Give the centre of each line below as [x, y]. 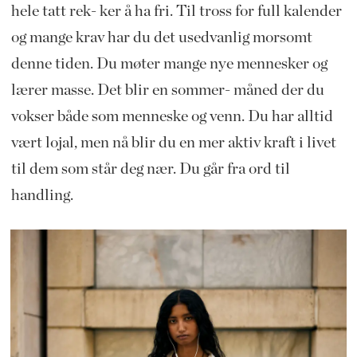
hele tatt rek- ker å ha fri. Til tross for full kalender [176, 12]
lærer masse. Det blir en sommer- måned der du [167, 90]
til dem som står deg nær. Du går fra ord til [150, 169]
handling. [42, 196]
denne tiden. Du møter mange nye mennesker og [169, 64]
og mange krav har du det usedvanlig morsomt [161, 38]
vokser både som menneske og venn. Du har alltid [172, 117]
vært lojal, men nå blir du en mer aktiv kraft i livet [173, 143]
